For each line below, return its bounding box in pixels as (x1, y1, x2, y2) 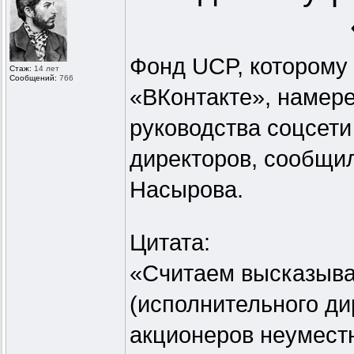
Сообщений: (9, 73, 57, 83)
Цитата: (130, 230, 210, 256)
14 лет (32, 64, 59, 73)
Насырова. (130, 177, 243, 203)
